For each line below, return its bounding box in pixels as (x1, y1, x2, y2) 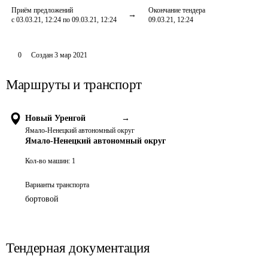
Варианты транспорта (25, 181, 89, 189)
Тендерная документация (6, 240, 150, 255)
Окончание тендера (148, 6, 205, 14)
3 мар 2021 (54, 51, 87, 59)
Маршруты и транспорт (6, 77, 142, 92)
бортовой (25, 194, 59, 203)
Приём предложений (11, 6, 73, 14)
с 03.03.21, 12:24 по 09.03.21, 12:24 (11, 16, 117, 24)
